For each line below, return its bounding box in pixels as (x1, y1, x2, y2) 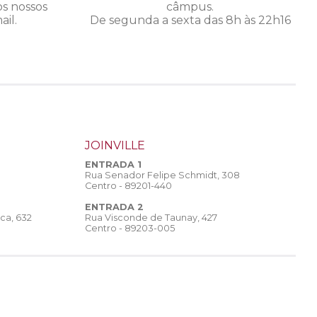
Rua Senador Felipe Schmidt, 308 (85, 170, 240, 181)
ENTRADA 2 (85, 202, 144, 213)
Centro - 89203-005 (85, 223, 175, 234)
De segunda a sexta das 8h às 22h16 (89, 13, 291, 28)
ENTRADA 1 (85, 159, 142, 171)
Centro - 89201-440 (85, 180, 172, 192)
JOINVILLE (85, 139, 145, 153)
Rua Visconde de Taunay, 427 (85, 212, 217, 224)
